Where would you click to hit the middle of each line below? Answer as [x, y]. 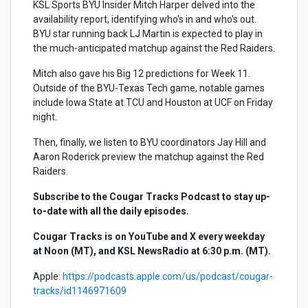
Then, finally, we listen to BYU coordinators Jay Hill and [150, 142]
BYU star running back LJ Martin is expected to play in [148, 34]
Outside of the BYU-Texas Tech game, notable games [149, 88]
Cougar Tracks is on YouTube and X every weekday [149, 236]
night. [45, 117]
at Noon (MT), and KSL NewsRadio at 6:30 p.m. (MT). [152, 251]
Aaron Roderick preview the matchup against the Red [148, 157]
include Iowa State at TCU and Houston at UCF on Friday [153, 102]
